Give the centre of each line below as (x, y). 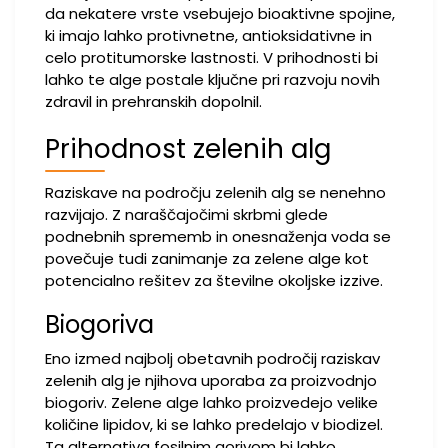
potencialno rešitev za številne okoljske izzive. (214, 280)
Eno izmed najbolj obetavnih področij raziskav (212, 358)
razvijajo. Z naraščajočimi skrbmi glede (186, 214)
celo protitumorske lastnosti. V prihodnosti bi (211, 57)
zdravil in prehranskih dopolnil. (153, 101)
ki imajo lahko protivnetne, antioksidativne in (208, 35)
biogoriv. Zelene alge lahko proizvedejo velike (211, 402)
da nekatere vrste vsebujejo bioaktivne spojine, (220, 13)
